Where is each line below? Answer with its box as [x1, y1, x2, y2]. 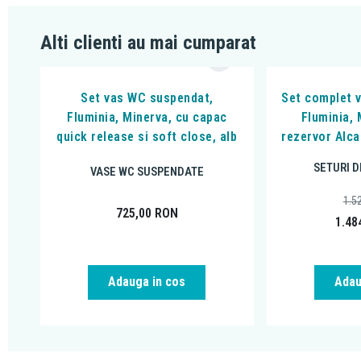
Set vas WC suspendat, [81, 89, 214, 106]
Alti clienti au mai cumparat [40, 31, 256, 54]
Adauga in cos [108, 274, 186, 290]
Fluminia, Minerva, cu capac [67, 109, 227, 125]
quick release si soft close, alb [56, 128, 238, 144]
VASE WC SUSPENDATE [89, 164, 204, 180]
